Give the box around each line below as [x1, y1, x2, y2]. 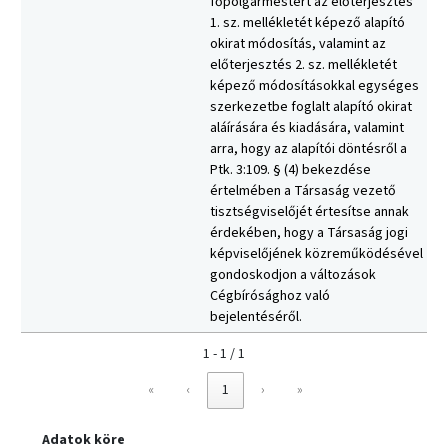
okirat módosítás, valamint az [210, 34, 386, 55]
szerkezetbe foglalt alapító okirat [210, 97, 412, 118]
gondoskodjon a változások [210, 265, 376, 286]
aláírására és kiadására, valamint [210, 118, 404, 139]
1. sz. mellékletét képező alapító [210, 13, 405, 34]
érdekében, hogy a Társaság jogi [210, 223, 408, 244]
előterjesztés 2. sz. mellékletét [210, 55, 397, 76]
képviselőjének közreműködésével [210, 244, 423, 265]
